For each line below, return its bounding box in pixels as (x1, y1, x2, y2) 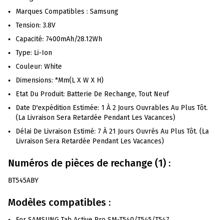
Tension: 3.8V (16, 21, 55, 29)
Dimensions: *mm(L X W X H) (16, 76, 104, 84)
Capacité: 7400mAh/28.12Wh (16, 34, 102, 43)
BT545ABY (8, 176, 38, 185)
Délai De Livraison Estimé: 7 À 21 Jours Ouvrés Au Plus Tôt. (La (16, 127, 209, 136)
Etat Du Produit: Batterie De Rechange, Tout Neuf (16, 89, 169, 98)
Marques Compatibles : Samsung (16, 7, 118, 16)
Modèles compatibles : (8, 196, 110, 208)
